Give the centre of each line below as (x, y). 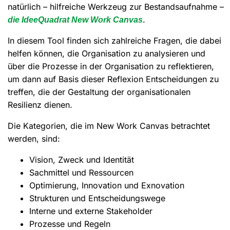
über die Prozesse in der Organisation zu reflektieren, (111, 66)
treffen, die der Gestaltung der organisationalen (99, 92)
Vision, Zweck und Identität (81, 159)
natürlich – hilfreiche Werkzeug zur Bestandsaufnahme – (116, 6)
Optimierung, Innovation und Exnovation (107, 185)
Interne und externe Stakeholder (91, 211)
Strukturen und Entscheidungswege (97, 198)
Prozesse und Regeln (70, 224)
